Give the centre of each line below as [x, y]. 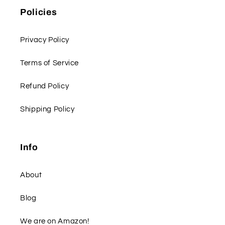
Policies [39, 12]
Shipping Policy [47, 109]
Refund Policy [45, 86]
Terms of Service [50, 63]
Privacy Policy [45, 40]
